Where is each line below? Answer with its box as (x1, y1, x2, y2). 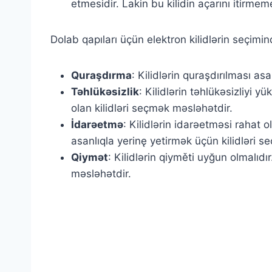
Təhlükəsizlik (71, 86, 139, 98)
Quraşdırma (71, 69, 132, 81)
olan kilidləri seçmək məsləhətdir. (71, 102, 233, 114)
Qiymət (71, 151, 108, 163)
